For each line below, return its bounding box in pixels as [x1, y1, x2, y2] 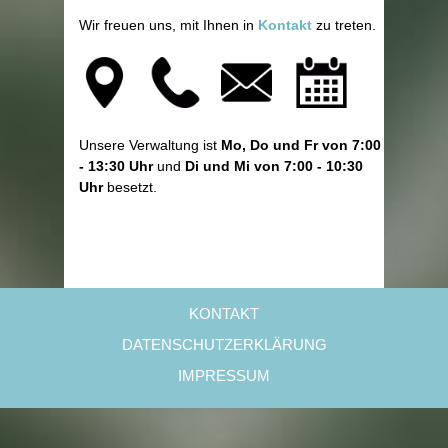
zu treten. [312, 16, 380, 33]
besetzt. [103, 178, 157, 195]
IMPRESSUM [178, 366, 270, 384]
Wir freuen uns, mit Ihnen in [79, 16, 258, 33]
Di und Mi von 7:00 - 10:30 [185, 157, 363, 174]
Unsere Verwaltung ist [79, 136, 221, 153]
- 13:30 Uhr [79, 157, 153, 174]
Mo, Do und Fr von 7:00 [221, 136, 381, 153]
